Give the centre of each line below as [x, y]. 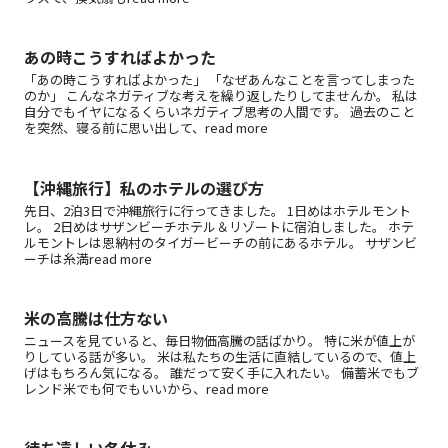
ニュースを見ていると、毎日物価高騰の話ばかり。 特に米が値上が [219, 340]
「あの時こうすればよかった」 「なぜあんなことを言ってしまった [219, 80]
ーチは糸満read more [88, 258]
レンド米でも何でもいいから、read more [146, 388]
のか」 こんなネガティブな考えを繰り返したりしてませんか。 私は [221, 96]
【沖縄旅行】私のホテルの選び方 [144, 187]
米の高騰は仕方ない [96, 317]
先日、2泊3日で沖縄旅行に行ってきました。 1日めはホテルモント [217, 210]
